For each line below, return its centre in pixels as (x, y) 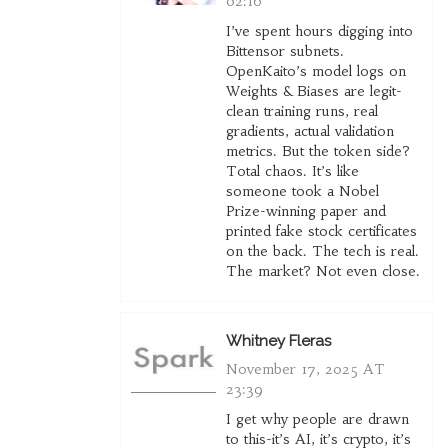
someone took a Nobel (302, 191)
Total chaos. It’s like (292, 171)
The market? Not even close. (322, 271)
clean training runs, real (301, 111)
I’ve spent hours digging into (319, 31)
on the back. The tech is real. (322, 251)
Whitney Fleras (278, 341)
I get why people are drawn (317, 419)
